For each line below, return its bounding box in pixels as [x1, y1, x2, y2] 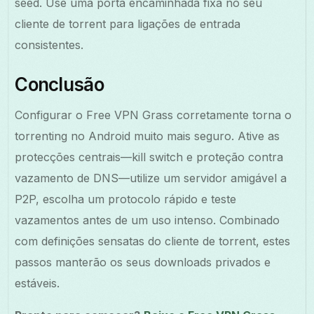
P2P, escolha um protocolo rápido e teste [15, 191, 237, 206]
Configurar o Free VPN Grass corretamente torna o [15, 107, 292, 122]
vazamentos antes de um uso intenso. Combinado [15, 212, 280, 227]
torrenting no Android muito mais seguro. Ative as [15, 128, 280, 143]
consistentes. [15, 37, 84, 52]
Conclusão [15, 73, 104, 95]
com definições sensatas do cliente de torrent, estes [15, 233, 291, 248]
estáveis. [15, 275, 60, 290]
